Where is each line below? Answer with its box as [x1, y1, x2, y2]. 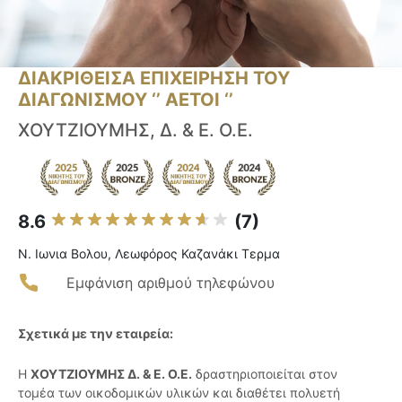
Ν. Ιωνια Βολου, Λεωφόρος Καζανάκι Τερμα [18, 246, 280, 262]
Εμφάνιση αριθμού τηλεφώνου [66, 274, 275, 293]
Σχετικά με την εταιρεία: [18, 326, 173, 342]
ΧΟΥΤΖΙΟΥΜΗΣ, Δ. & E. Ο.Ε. [18, 119, 253, 142]
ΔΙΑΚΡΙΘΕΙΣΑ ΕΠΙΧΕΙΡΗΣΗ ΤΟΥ [18, 67, 290, 90]
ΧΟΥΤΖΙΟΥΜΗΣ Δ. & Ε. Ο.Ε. [31, 366, 192, 382]
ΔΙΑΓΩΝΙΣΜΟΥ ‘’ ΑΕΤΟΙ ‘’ [18, 89, 233, 111]
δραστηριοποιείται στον [192, 366, 337, 382]
